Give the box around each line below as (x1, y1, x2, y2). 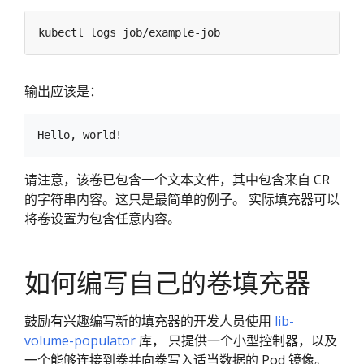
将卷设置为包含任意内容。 (24, 209, 180, 227)
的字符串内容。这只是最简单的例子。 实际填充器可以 (24, 189, 340, 208)
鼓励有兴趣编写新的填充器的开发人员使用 (24, 311, 275, 330)
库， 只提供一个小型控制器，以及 (136, 331, 337, 349)
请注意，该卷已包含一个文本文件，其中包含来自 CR (24, 170, 330, 188)
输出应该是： (24, 81, 102, 100)
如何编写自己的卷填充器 (24, 264, 310, 300)
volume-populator (24, 331, 136, 349)
